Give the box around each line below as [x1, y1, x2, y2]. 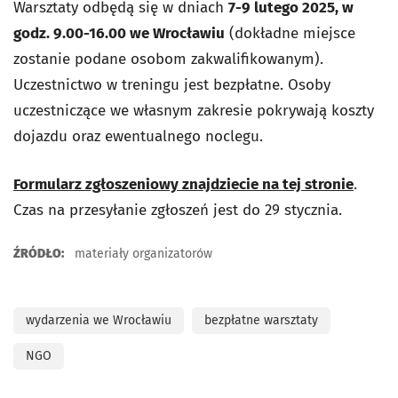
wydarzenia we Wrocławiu [26, 313, 171, 328]
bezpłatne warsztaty [204, 313, 318, 328]
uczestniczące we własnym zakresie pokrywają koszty [13, 101, 374, 120]
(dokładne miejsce [225, 24, 355, 43]
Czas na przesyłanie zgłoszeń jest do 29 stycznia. [13, 201, 342, 219]
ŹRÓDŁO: [13, 246, 64, 261]
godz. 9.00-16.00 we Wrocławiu [13, 24, 225, 43]
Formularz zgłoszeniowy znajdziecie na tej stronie [13, 175, 354, 194]
